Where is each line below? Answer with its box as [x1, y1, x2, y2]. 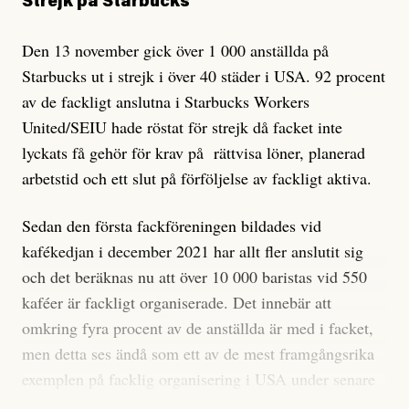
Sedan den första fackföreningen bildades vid [22, 215, 321, 237]
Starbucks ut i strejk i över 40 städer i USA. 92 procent [22, 65, 385, 88]
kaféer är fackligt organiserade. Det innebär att [22, 291, 331, 314]
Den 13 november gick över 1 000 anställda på [22, 39, 329, 62]
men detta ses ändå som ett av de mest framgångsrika [22, 342, 374, 365]
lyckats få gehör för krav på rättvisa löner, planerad [22, 142, 365, 164]
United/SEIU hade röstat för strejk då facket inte [22, 116, 342, 139]
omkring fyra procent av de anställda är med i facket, [22, 317, 373, 340]
